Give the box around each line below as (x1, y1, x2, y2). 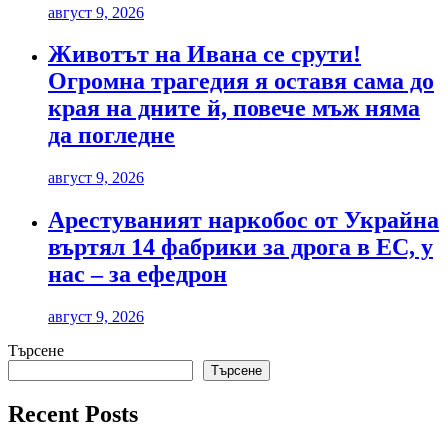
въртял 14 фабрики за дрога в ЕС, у (48, 234, 433, 261)
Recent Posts (8, 401, 138, 428)
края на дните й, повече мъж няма (48, 95, 420, 122)
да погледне (48, 122, 175, 149)
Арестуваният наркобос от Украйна (48, 207, 439, 234)
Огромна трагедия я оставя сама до (48, 68, 434, 95)
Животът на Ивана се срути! (48, 41, 361, 68)
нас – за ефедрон (48, 261, 227, 288)
